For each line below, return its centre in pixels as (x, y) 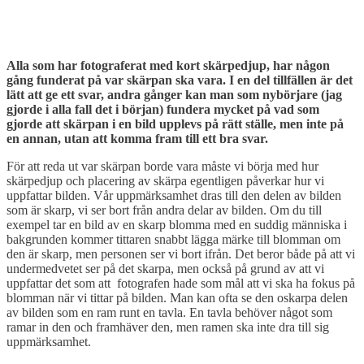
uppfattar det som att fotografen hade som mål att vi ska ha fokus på (181, 283)
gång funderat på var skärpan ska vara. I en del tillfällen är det (180, 80)
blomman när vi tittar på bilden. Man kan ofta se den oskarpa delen (177, 297)
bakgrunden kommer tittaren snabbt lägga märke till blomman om (173, 239)
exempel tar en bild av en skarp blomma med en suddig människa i (177, 224)
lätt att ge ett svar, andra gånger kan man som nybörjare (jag (174, 94)
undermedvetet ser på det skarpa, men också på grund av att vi (165, 268)
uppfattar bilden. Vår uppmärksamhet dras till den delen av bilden (174, 195)
